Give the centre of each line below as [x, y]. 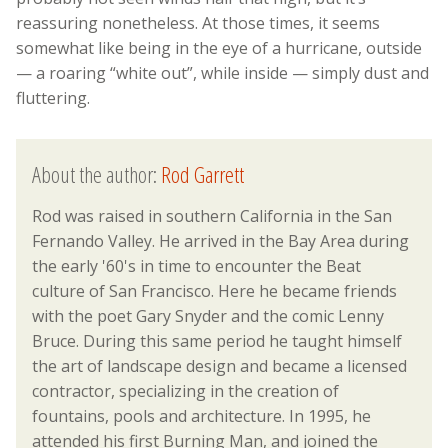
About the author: [96, 174]
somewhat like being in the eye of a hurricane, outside [219, 48]
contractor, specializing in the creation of [185, 390]
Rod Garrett [202, 174]
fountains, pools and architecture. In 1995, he [201, 415]
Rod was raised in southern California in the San [212, 215]
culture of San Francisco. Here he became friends [214, 290]
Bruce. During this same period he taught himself [217, 340]
